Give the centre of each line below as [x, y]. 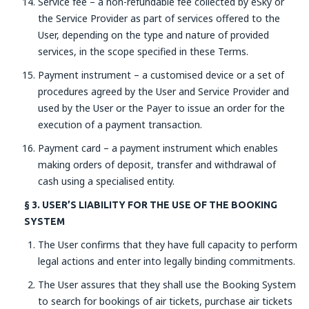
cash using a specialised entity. [106, 181]
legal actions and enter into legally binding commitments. [167, 261]
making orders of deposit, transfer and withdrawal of [157, 165]
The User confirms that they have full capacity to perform [168, 245]
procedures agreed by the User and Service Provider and [163, 91]
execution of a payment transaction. [120, 124]
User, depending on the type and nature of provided [153, 35]
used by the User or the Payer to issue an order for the [161, 108]
